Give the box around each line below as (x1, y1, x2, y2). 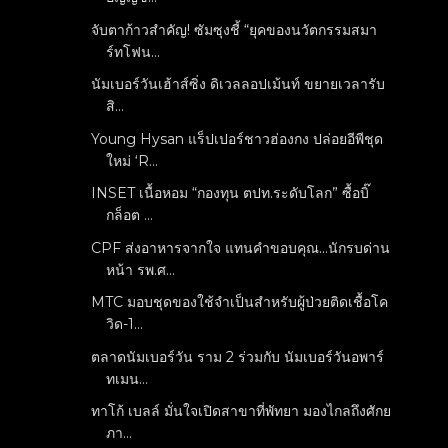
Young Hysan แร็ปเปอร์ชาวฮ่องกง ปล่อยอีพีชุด (91, 129, 384, 148)
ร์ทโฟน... (106, 42, 161, 61)
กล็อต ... (106, 206, 154, 224)
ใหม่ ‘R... (106, 151, 159, 170)
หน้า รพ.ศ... (106, 260, 176, 279)
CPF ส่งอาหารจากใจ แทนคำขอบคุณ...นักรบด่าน (91, 238, 391, 257)
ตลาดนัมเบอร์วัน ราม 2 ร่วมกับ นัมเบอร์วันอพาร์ (91, 347, 385, 366)
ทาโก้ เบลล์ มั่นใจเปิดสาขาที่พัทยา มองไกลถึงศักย (91, 402, 392, 420)
